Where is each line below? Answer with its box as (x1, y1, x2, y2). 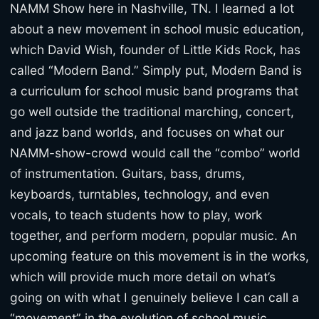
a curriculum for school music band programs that (10, 83, 298, 98)
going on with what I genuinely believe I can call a (10, 289, 299, 305)
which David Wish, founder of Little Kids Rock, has (10, 41, 300, 57)
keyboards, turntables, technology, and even (10, 186, 269, 202)
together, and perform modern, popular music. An (10, 227, 297, 243)
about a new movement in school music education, (10, 21, 304, 36)
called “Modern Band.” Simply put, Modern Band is (10, 62, 302, 78)
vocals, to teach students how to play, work (10, 206, 262, 222)
